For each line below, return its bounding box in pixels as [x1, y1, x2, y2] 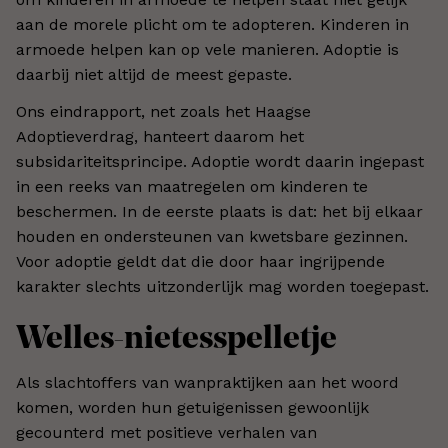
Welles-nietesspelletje [16, 324, 337, 356]
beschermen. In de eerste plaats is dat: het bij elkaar [16, 202, 423, 221]
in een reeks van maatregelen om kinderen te [16, 177, 368, 196]
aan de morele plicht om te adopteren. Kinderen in [16, 15, 409, 34]
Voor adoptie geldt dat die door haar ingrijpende [16, 252, 385, 271]
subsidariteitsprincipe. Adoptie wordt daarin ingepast [16, 152, 424, 171]
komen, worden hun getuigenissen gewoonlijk [16, 398, 369, 417]
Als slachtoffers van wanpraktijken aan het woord [16, 373, 399, 392]
